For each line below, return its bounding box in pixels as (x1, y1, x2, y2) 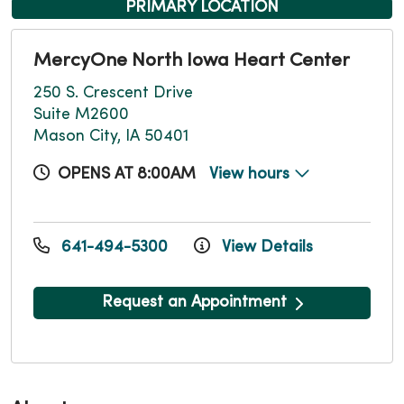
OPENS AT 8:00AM (58, 166, 196, 182)
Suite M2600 (33, 106, 129, 123)
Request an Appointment (101, 294, 287, 310)
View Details (217, 239, 313, 255)
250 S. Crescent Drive (33, 85, 193, 101)
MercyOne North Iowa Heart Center (33, 51, 350, 70)
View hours (209, 166, 294, 182)
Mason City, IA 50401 (33, 128, 188, 144)
